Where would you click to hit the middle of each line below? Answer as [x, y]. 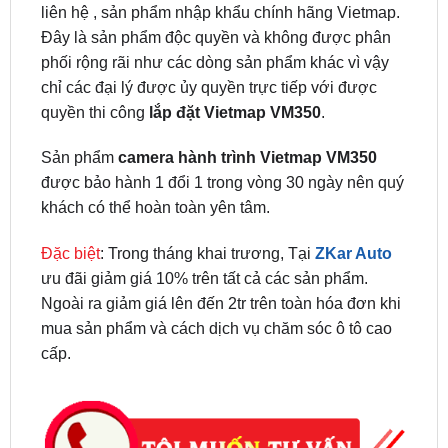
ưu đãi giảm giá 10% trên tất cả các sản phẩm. [204, 227]
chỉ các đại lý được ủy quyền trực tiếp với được [208, 35]
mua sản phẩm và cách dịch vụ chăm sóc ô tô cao [216, 277]
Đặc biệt [70, 202]
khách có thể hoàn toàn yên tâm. [155, 156]
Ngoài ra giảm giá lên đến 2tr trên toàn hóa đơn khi [220, 252]
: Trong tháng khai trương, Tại [207, 202]
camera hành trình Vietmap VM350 [247, 106]
